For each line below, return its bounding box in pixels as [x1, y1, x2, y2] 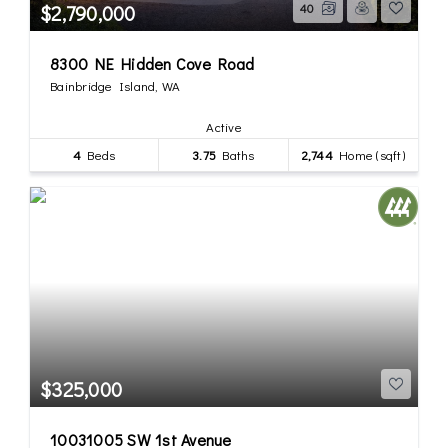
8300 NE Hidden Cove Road [50, 52, 254, 74]
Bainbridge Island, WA [50, 76, 181, 94]
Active [206, 117, 242, 135]
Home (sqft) [332, 145, 405, 163]
